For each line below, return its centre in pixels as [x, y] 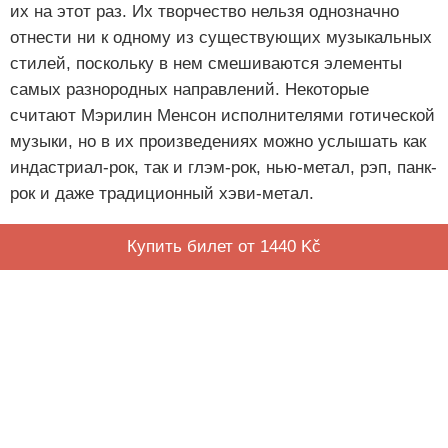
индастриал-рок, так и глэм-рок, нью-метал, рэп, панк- [223, 167]
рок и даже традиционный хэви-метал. [162, 193]
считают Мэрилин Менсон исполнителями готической [222, 115]
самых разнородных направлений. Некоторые [189, 89]
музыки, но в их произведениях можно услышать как [218, 141]
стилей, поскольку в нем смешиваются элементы [206, 63]
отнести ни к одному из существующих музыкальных [221, 37]
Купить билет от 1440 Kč [224, 246]
